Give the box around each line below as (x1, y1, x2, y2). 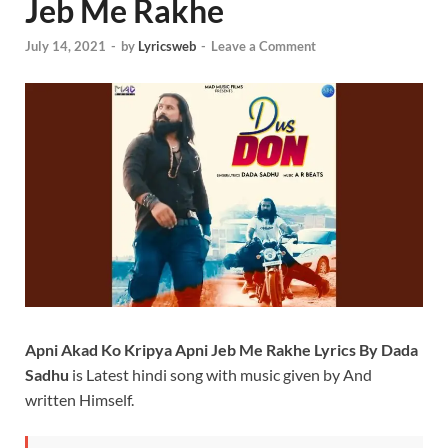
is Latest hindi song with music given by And (72, 364, 372, 384)
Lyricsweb (138, 37, 196, 54)
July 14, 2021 (25, 37, 106, 54)
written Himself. (25, 389, 134, 409)
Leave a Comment (211, 37, 316, 54)
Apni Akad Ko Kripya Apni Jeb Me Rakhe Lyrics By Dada (25, 339, 418, 359)
